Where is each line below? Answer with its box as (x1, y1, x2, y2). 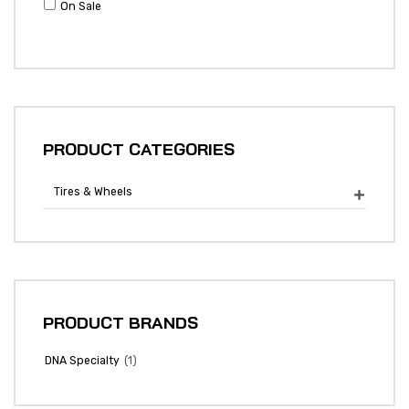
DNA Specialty (45, 354, 120, 368)
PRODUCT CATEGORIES (43, 138, 235, 160)
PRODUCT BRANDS (43, 311, 198, 333)
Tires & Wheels (54, 184, 132, 198)
